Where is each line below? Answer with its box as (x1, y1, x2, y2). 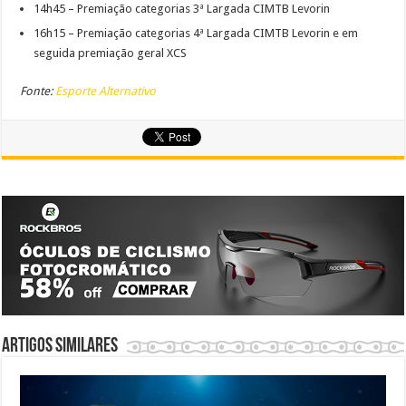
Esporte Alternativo (55, 84, 157, 99)
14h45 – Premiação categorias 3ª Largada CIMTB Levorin (34, 2, 331, 16)
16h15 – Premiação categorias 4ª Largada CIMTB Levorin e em (34, 26, 359, 41)
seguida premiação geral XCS (34, 46, 188, 61)
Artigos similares (2, 336, 119, 358)
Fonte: (20, 84, 56, 99)
